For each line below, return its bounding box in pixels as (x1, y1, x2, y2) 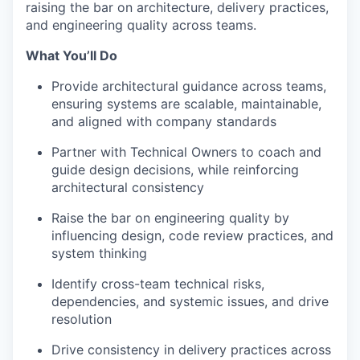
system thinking (51, 245, 147, 261)
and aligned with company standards (51, 113, 276, 129)
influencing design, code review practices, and (51, 227, 333, 243)
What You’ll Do (26, 47, 117, 63)
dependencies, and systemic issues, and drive (51, 293, 329, 309)
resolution (51, 311, 112, 327)
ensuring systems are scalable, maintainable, (51, 96, 321, 112)
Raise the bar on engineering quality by (51, 210, 289, 226)
